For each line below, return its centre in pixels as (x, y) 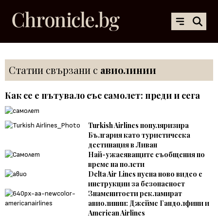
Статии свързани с (54, 70)
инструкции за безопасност (137, 183)
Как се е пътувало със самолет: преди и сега (102, 95)
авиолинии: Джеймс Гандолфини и (149, 203)
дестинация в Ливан (123, 145)
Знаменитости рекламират (135, 193)
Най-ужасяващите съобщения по (147, 154)
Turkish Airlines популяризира (139, 125)
